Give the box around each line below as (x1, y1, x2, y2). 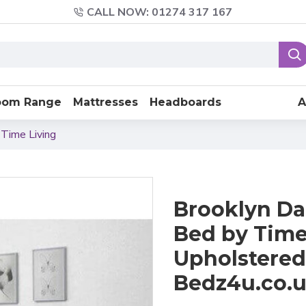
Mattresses (73, 96, 138, 109)
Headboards (150, 96, 221, 109)
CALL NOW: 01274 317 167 (87, 4, 232, 20)
